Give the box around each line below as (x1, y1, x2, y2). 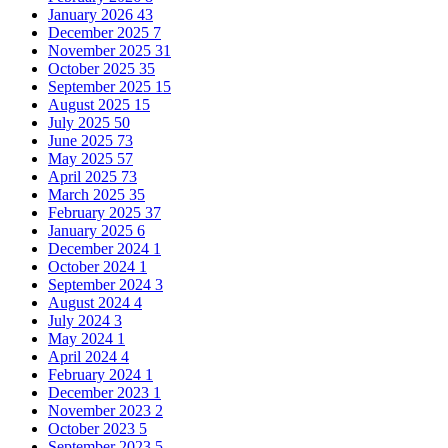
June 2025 (48, 132, 117, 150)
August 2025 (48, 96, 134, 114)
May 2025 (48, 150, 117, 168)
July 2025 (48, 114, 114, 132)
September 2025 (48, 78, 155, 96)
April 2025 (48, 168, 121, 186)
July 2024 (48, 312, 114, 330)
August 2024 (48, 294, 134, 312)
